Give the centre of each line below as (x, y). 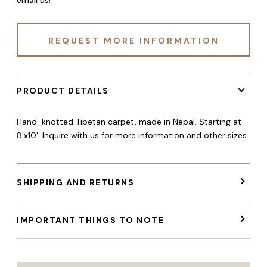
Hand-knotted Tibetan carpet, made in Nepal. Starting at (129, 121)
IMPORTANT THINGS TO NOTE (90, 220)
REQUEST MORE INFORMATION (133, 40)
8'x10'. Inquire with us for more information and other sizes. (133, 135)
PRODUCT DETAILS (63, 90)
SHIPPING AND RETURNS (75, 183)
